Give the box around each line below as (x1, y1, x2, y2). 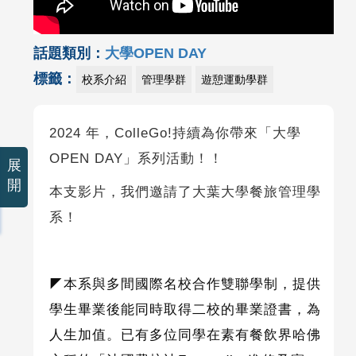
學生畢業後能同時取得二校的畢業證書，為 (48, 302, 321, 318)
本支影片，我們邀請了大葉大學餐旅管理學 (48, 184, 321, 200)
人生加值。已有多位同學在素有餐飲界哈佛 (48, 327, 321, 343)
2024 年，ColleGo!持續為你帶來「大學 (48, 126, 301, 141)
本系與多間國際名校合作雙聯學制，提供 (63, 277, 321, 292)
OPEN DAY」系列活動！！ (48, 151, 223, 167)
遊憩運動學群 (200, 73, 268, 87)
